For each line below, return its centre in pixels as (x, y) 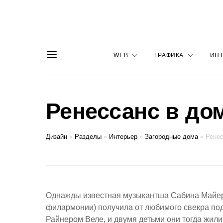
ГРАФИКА (169, 55)
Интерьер (123, 137)
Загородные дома (171, 137)
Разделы (88, 137)
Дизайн (56, 137)
